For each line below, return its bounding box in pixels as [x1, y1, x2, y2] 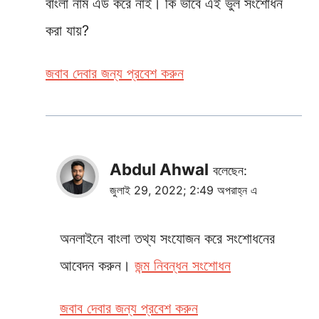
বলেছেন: [213, 162, 247, 178]
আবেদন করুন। [60, 256, 135, 274]
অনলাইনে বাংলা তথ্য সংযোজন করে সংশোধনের [60, 229, 275, 247]
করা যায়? [46, 21, 89, 39]
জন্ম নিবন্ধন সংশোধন [135, 256, 231, 274]
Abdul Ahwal [110, 159, 209, 179]
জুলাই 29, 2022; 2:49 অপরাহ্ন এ [110, 182, 257, 197]
